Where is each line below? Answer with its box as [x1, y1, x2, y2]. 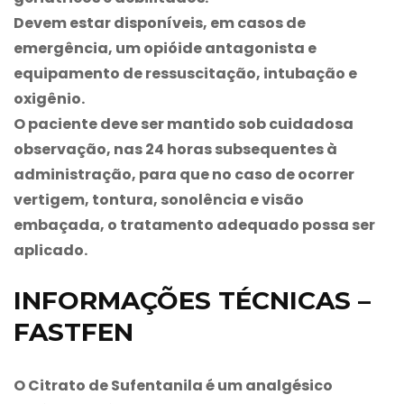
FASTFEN [14, 316, 133, 347]
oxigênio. [14, 87, 85, 109]
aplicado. [14, 239, 87, 261]
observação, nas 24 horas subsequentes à [14, 138, 337, 160]
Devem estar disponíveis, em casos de [14, 12, 306, 33]
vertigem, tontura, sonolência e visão [14, 188, 304, 210]
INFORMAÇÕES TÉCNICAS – [14, 284, 371, 316]
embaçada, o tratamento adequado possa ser [14, 214, 375, 235]
